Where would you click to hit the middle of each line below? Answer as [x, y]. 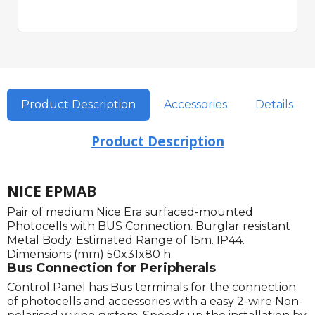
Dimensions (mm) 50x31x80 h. [90, 255]
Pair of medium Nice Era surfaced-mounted [130, 212]
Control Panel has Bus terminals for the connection [152, 288]
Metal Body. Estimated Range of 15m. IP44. [126, 240]
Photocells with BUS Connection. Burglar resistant [149, 226]
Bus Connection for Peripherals [111, 268]
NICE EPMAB [52, 192]
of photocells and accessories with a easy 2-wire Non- [155, 302]
